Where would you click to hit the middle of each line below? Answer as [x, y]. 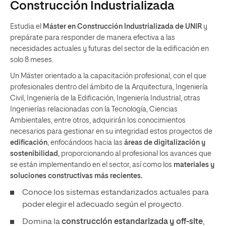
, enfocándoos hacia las [86, 143]
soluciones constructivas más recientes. [76, 176]
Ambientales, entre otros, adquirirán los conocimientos [98, 121]
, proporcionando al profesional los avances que [135, 154]
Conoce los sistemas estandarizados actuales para [116, 193]
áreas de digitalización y [165, 143]
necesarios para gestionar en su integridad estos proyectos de [111, 132]
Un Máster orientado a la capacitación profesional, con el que [108, 76]
